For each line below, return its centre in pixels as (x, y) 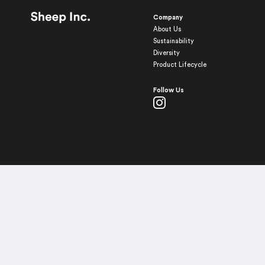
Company (168, 17)
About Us (167, 29)
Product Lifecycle (180, 64)
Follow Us (168, 90)
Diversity (166, 53)
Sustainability (173, 41)
